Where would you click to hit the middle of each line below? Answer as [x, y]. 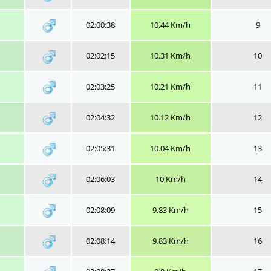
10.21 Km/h [170, 87]
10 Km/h [170, 179]
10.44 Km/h [170, 25]
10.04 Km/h [170, 148]
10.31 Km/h [170, 56]
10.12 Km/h [170, 117]
